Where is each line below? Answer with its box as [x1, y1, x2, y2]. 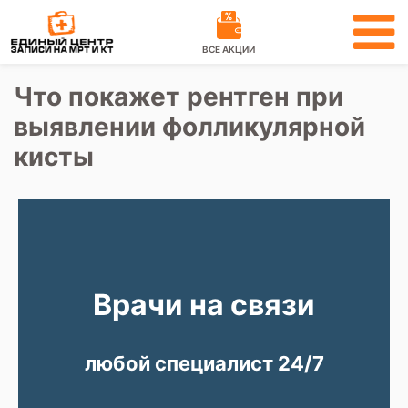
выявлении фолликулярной [14, 111, 365, 142]
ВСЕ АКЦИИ [201, 44, 255, 55]
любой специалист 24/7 [84, 352, 324, 375]
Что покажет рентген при [14, 81, 343, 112]
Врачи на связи [93, 287, 315, 322]
